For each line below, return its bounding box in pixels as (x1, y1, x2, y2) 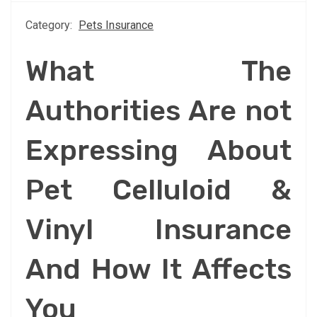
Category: (25, 18, 75, 33)
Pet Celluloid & (25, 173, 292, 207)
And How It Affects (25, 253, 292, 287)
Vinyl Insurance (25, 213, 292, 247)
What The (25, 54, 292, 88)
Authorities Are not (25, 94, 292, 128)
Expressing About (25, 134, 292, 168)
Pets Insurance (79, 18, 154, 33)
